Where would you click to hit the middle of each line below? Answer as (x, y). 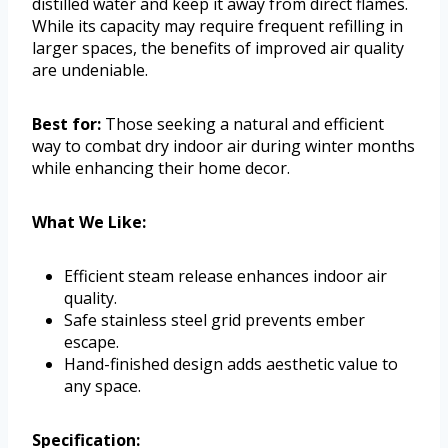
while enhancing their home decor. (161, 167)
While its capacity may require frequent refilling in (217, 25)
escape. (91, 341)
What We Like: (89, 221)
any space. (102, 385)
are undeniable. (90, 69)
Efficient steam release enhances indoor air (225, 275)
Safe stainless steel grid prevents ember (214, 319)
